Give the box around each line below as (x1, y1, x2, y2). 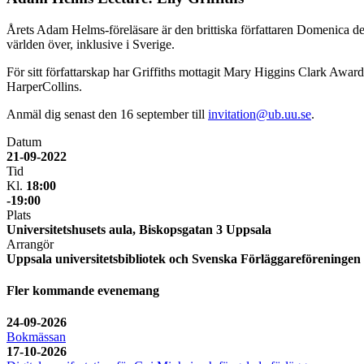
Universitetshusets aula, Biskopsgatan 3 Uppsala (6, 222, 271, 236)
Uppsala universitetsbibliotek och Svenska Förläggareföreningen (6, 251, 361, 266)
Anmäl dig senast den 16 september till (6, 106, 208, 121)
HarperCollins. (6, 79, 82, 93)
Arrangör (6, 236, 54, 251)
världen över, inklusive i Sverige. (6, 37, 175, 51)
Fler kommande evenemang (6, 283, 159, 297)
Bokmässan (6, 330, 66, 344)
